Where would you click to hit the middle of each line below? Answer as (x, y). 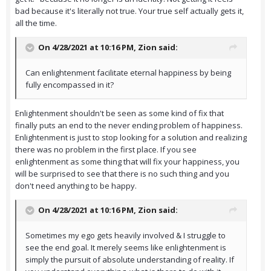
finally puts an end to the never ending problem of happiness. (129, 126)
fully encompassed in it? (70, 85)
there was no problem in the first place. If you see (106, 150)
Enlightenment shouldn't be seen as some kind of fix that (119, 113)
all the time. (36, 23)
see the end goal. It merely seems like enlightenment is (126, 248)
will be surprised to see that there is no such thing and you (122, 174)
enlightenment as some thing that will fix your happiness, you (127, 162)
